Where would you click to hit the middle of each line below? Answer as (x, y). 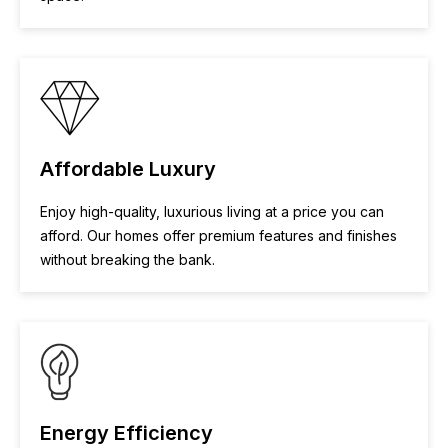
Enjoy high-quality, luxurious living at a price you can (212, 211)
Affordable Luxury (128, 169)
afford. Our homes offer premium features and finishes (218, 235)
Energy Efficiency (126, 433)
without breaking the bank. (127, 259)
